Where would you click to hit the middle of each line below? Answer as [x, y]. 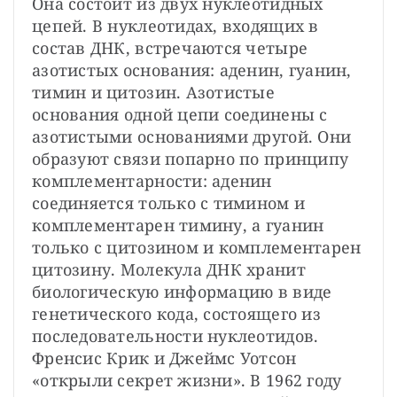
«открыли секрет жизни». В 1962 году [187, 380]
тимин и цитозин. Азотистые [154, 92]
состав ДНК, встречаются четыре [170, 47]
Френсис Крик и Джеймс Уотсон [164, 358]
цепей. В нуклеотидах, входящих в [175, 25]
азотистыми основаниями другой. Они [192, 136]
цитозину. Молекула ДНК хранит [169, 269]
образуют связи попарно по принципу [191, 158]
